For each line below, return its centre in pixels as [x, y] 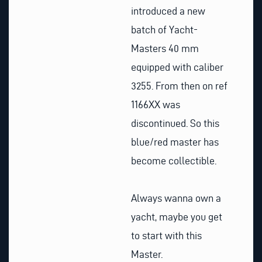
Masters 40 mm [165, 49]
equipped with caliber [177, 67]
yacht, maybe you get [177, 216]
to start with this [166, 235]
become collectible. [174, 161]
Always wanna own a [176, 198]
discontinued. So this [175, 123]
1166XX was [156, 105]
